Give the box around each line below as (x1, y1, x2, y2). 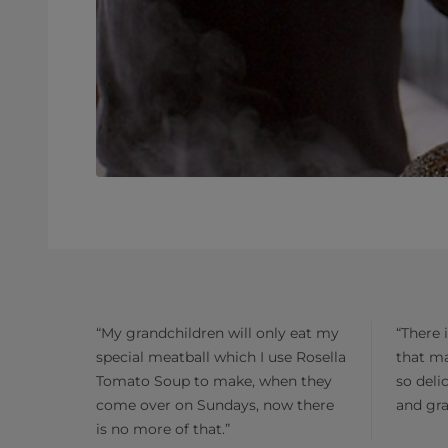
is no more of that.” (96, 420, 230, 438)
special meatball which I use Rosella (96, 348, 346, 366)
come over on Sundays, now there (96, 396, 334, 414)
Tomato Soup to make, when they (96, 372, 332, 390)
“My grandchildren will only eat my (96, 324, 339, 342)
